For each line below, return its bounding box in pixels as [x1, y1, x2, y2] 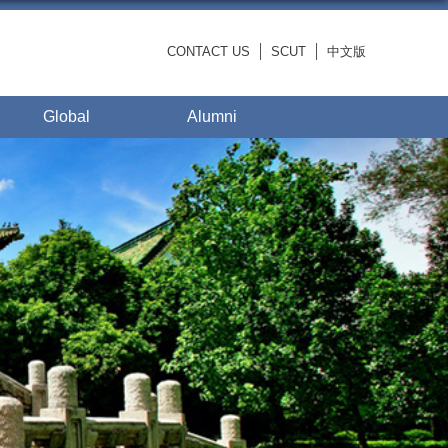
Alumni [187, 108, 237, 125]
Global [42, 108, 90, 125]
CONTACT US [167, 44, 250, 59]
